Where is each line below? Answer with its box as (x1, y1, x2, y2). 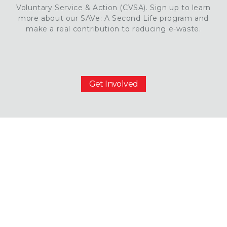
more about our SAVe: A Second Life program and (18, 13, 209, 23)
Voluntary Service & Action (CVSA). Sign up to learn (16, 3, 211, 12)
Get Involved (89, 79, 138, 89)
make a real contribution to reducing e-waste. (26, 24, 201, 33)
